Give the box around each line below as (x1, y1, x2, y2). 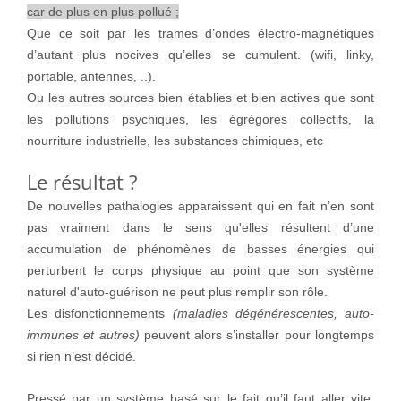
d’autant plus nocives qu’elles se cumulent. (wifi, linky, (27, 47, 374, 63)
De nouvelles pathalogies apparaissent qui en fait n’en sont (27, 199, 374, 214)
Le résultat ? (27, 168, 138, 196)
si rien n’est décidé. (27, 349, 136, 364)
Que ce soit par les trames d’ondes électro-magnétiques (27, 26, 374, 41)
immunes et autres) (27, 328, 140, 343)
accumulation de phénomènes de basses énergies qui (27, 242, 374, 257)
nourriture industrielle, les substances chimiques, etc (27, 133, 323, 149)
